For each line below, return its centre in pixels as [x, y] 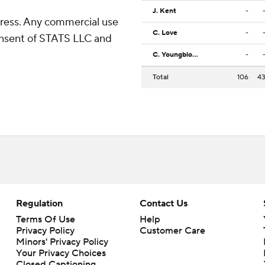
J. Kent [164, 11]
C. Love [165, 33]
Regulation [39, 204]
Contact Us [163, 204]
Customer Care [172, 231]
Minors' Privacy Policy [62, 242]
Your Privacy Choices [61, 253]
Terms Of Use [45, 220]
